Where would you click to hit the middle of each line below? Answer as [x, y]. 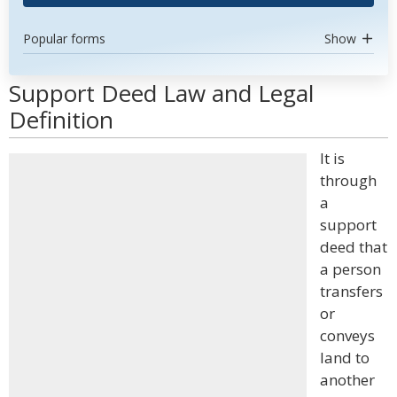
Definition [61, 120]
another [347, 380]
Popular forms [64, 39]
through [348, 180]
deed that [354, 247]
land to [345, 358]
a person [350, 269]
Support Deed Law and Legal [161, 93]
